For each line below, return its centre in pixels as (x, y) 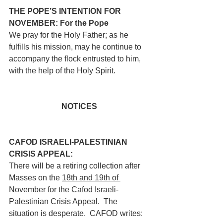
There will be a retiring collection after (76, 166)
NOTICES (79, 106)
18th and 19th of (91, 178)
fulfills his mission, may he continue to (76, 47)
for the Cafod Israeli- (82, 190)
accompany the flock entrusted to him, (76, 59)
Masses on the (35, 178)
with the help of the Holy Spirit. (62, 71)
